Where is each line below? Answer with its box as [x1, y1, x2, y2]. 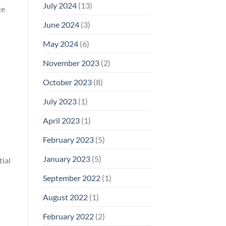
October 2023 [42, 77, 92, 87]
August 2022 [42, 192, 88, 202]
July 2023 [42, 96, 77, 106]
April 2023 [42, 115, 80, 125]
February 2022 [42, 211, 94, 221]
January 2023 [42, 153, 90, 163]
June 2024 [42, 19, 79, 29]
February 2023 [42, 134, 94, 144]
